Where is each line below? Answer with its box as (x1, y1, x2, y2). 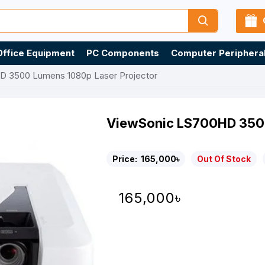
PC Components (86, 47, 159, 59)
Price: (112, 154, 139, 164)
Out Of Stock (197, 154, 251, 164)
